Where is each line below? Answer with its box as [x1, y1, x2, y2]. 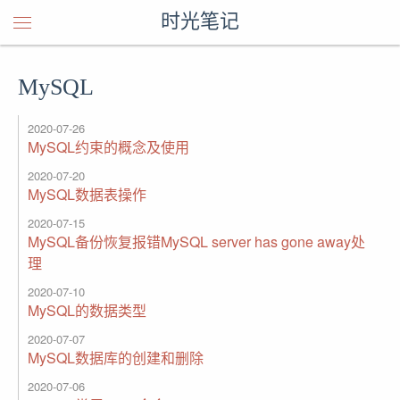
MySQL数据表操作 [28, 184, 146, 204]
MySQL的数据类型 [28, 300, 146, 321]
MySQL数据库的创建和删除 [28, 347, 204, 368]
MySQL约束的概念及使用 [28, 137, 189, 157]
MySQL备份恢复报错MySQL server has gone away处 [28, 231, 365, 252]
